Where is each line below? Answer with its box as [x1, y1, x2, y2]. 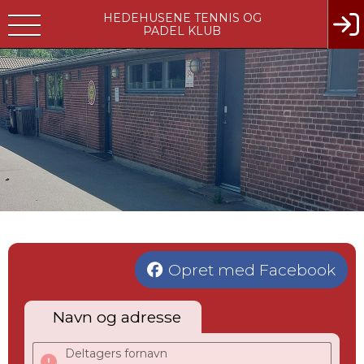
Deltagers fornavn [65, 346, 167, 361]
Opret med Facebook [168, 260, 336, 279]
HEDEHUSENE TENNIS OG [102, 10, 262, 25]
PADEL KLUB [143, 23, 221, 38]
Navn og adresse [53, 307, 181, 327]
